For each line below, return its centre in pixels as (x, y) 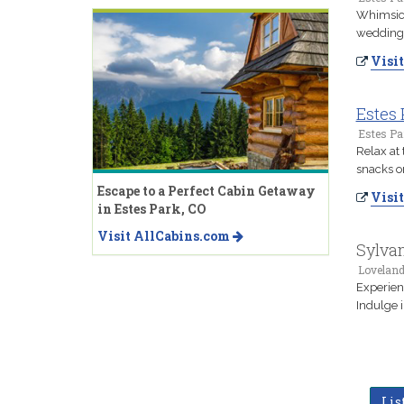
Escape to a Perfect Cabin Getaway (207, 190)
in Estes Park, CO (152, 208)
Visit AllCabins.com (165, 235)
